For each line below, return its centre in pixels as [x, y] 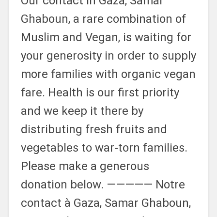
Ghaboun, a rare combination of [103, 19]
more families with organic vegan [108, 74]
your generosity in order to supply [108, 55]
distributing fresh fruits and [94, 129]
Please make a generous [85, 166]
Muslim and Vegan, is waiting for [106, 37]
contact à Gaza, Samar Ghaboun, [106, 203]
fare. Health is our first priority [100, 92]
